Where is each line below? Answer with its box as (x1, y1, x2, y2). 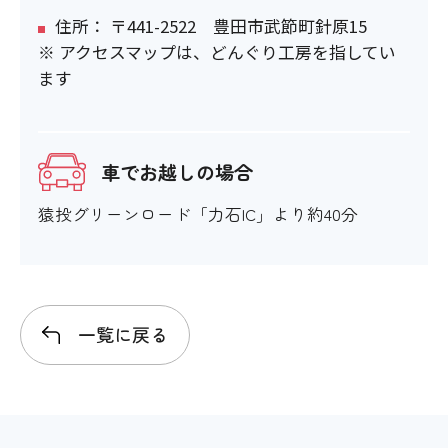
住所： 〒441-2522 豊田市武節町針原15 (54, 14, 367, 39)
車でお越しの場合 (100, 158, 253, 187)
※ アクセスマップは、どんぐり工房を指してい (37, 40, 396, 65)
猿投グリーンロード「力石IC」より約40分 (37, 201, 358, 226)
